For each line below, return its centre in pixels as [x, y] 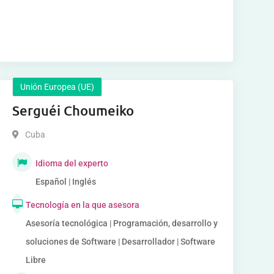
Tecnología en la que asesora [82, 205]
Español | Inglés [65, 182]
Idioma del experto [72, 163]
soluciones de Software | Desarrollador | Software [120, 242]
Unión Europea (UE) [57, 87]
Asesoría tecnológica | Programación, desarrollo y [121, 223]
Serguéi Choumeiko [73, 110]
